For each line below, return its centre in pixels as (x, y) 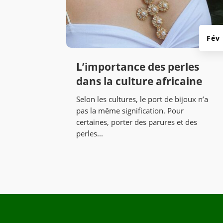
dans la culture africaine (139, 81)
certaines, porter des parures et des (137, 122)
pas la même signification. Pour (130, 111)
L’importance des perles (138, 67)
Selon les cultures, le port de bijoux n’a (142, 99)
